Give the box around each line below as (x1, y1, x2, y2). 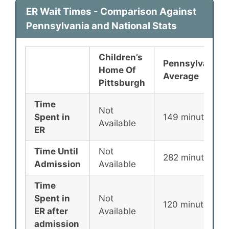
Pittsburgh (99, 78, 145, 88)
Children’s (99, 52, 143, 63)
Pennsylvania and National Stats (26, 19, 177, 32)
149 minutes (163, 112, 214, 123)
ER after (34, 206, 68, 217)
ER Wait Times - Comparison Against (26, 5, 196, 17)
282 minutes (163, 152, 214, 163)
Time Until (34, 146, 78, 157)
